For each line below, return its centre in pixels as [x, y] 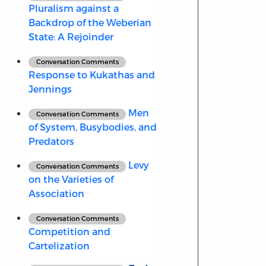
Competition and [69, 232]
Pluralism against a [73, 8]
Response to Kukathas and [91, 75]
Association [56, 194]
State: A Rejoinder [71, 37]
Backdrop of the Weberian [90, 23]
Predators [51, 141]
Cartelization [59, 246]
